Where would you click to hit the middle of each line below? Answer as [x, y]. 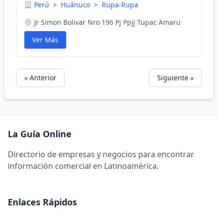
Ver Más [45, 40]
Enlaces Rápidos [42, 202]
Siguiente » [175, 78]
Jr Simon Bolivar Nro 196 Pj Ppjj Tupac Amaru [107, 22]
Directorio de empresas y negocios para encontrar [101, 154]
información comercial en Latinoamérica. [83, 166]
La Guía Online [40, 134]
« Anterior [40, 78]
